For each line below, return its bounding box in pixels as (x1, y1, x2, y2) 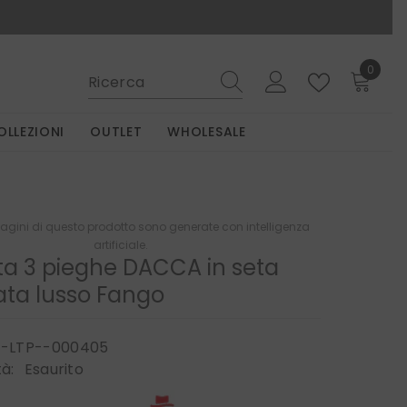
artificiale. (94, 237, 149, 253)
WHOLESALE (167, 123, 246, 142)
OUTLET (90, 123, 143, 142)
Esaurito (24, 359, 84, 381)
